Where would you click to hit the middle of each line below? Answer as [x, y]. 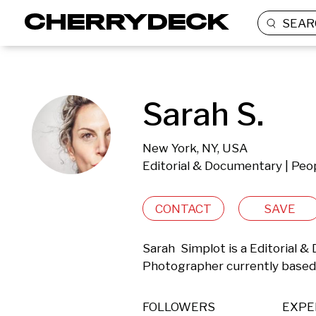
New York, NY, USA [195, 148]
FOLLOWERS [179, 307]
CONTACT [183, 208]
